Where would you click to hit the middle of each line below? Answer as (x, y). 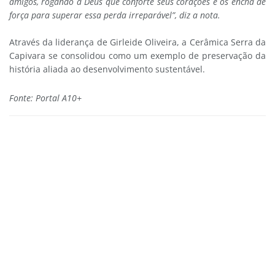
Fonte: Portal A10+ (45, 98)
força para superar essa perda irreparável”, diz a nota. (115, 15)
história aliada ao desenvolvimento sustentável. (107, 69)
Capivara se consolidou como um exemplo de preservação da (137, 56)
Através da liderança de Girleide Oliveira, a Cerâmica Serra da (137, 42)
